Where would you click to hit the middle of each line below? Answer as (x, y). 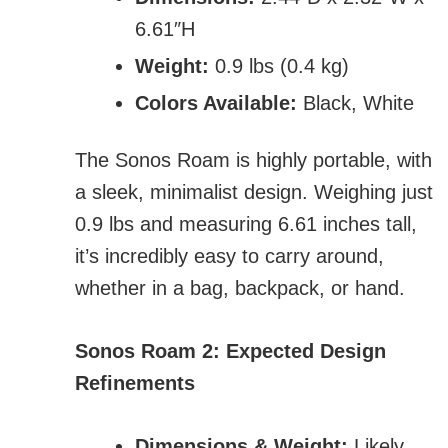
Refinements (135, 383)
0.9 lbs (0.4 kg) (279, 66)
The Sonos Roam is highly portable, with (253, 160)
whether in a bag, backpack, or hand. (240, 288)
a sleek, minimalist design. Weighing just (254, 192)
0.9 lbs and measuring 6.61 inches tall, (246, 224)
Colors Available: (216, 103)
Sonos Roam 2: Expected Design (230, 351)
